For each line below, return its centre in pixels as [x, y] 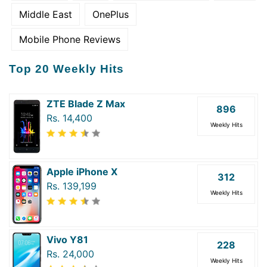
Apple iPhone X [82, 171]
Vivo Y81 [67, 239]
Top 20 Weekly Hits [66, 69]
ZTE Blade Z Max [86, 103]
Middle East [46, 14]
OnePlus [111, 14]
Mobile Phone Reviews [70, 39]
